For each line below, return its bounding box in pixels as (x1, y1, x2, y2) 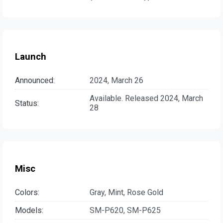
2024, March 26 (90, 76, 143, 86)
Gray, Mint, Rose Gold (90, 187, 163, 197)
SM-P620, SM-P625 (90, 205, 161, 215)
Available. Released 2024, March (90, 94, 203, 104)
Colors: (15, 187, 39, 197)
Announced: (15, 76, 55, 86)
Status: (15, 98, 39, 108)
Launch (15, 51, 46, 63)
